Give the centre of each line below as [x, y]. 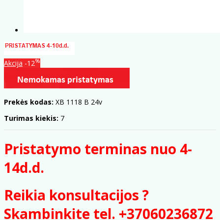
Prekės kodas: [29, 102]
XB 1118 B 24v [79, 102]
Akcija [13, 63]
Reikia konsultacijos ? [76, 195]
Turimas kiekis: [31, 118]
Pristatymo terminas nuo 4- [98, 149]
